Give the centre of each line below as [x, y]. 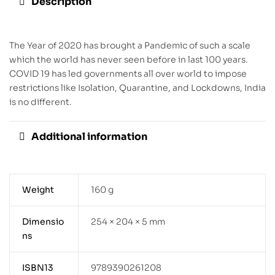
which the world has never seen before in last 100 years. [129, 59]
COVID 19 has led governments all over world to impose [128, 73]
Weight [38, 190]
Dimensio [43, 222]
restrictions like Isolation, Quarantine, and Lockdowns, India [137, 87]
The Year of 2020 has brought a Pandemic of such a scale [130, 45]
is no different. [41, 102]
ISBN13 [37, 268]
